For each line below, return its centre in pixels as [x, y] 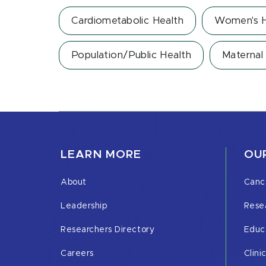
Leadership [84, 206]
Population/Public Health [131, 55]
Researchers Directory [108, 230]
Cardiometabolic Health [128, 21]
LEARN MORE [101, 155]
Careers [77, 254]
